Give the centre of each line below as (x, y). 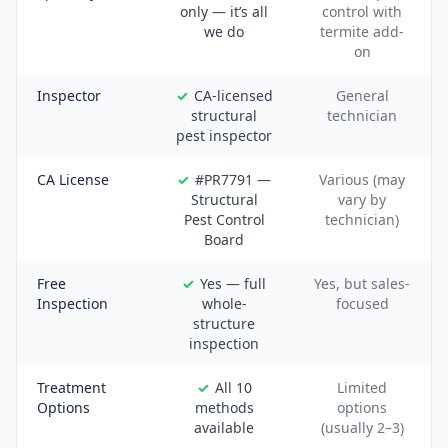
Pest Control (224, 219)
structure (224, 323)
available (224, 427)
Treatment (71, 387)
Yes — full (233, 283)
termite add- (362, 31)
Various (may (362, 179)
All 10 (233, 387)
